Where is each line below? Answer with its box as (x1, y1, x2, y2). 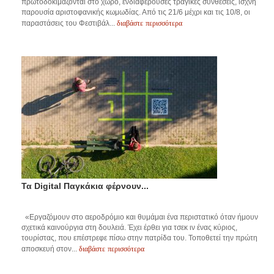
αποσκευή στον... (21, 245, 79, 254)
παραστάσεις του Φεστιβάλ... (21, 19, 117, 28)
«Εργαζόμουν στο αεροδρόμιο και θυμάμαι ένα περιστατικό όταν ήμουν (21, 213, 258, 222)
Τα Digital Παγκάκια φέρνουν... (21, 181, 149, 191)
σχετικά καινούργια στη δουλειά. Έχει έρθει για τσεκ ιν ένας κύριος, (21, 223, 237, 232)
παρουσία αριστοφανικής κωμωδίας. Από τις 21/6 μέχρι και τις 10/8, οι (21, 8, 250, 17)
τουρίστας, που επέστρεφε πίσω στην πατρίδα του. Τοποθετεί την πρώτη (21, 234, 257, 243)
